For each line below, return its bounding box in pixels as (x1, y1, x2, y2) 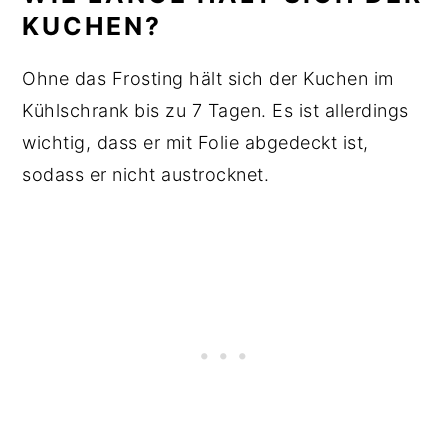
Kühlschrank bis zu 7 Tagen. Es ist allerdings (22, 99, 409, 121)
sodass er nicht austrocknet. (22, 163, 275, 185)
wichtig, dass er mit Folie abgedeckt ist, (22, 131, 369, 153)
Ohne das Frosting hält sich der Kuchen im (22, 67, 394, 89)
